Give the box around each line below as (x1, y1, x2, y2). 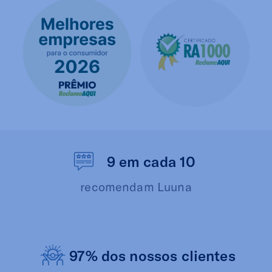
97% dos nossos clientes (69, 246, 236, 264)
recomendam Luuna (80, 178, 192, 194)
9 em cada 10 (106, 152, 196, 171)
